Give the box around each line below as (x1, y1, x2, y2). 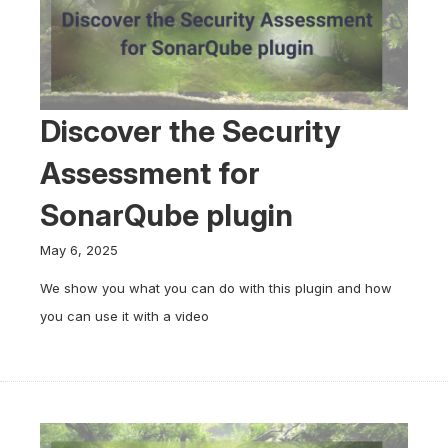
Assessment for (40, 155, 260, 191)
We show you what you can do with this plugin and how (40, 280, 392, 296)
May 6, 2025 (40, 242, 118, 258)
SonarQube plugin (40, 197, 293, 233)
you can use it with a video (40, 308, 209, 324)
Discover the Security (40, 113, 341, 149)
